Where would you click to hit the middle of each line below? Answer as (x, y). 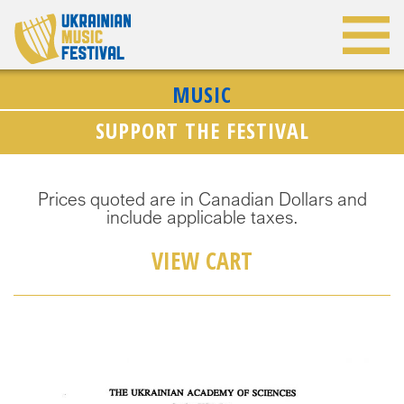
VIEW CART (202, 261)
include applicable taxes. (202, 217)
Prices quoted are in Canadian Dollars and (202, 199)
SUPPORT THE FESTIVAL (202, 130)
